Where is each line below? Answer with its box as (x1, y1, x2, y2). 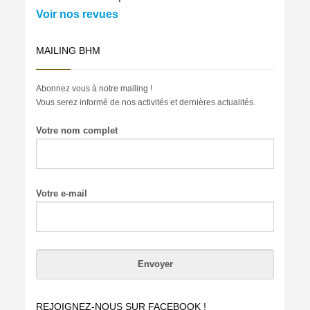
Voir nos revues (36, 8, 119, 20)
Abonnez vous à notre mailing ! (36, 83, 153, 93)
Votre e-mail (36, 188, 88, 199)
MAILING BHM (36, 44, 101, 56)
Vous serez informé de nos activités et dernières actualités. (36, 97, 256, 107)
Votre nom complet (36, 125, 118, 136)
